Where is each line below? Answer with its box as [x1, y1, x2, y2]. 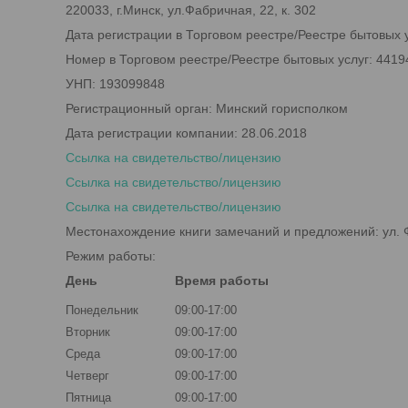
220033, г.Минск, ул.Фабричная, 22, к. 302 [66, 3, 316, 17]
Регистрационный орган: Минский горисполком [66, 101, 348, 116]
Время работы [175, 273, 269, 288]
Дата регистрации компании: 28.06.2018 [66, 126, 307, 140]
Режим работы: [66, 249, 156, 263]
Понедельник [66, 303, 138, 317]
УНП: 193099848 [66, 76, 165, 91]
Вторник [66, 325, 110, 339]
